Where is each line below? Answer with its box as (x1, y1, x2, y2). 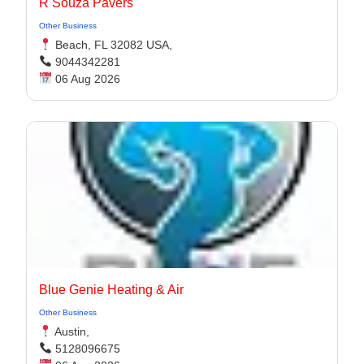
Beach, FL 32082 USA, (51, 38, 172, 51)
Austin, (51, 325, 89, 338)
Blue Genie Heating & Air (39, 283, 184, 297)
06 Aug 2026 (51, 72, 120, 85)
